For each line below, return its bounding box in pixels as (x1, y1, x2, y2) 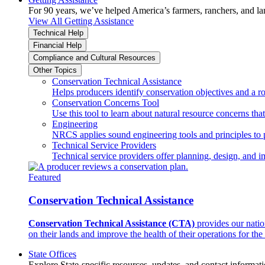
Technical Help (33, 28, 83, 38)
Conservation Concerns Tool (52, 98, 159, 108)
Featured (28, 172, 61, 183)
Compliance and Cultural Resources (33, 53, 156, 63)
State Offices (28, 248, 76, 259)
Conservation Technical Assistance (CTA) (28, 218, 195, 228)
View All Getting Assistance (28, 16, 134, 27)
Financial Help (33, 41, 82, 50)
